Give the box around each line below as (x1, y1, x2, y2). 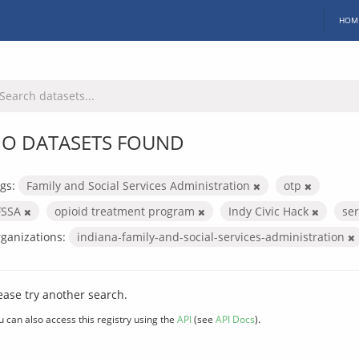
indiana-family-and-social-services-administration (77, 228, 348, 244)
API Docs (216, 312, 255, 325)
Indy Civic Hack (228, 203, 312, 219)
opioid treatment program (54, 203, 198, 219)
